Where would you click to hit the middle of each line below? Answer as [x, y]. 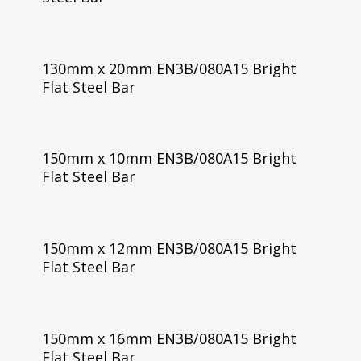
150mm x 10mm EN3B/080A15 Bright [169, 158]
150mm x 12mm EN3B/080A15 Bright [169, 249]
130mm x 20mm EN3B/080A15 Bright [169, 68]
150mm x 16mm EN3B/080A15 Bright [169, 339]
